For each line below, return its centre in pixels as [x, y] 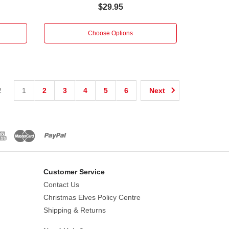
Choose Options [111, 33]
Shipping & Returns [74, 210]
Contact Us [61, 184]
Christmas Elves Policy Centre [92, 197]
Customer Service [74, 171]
